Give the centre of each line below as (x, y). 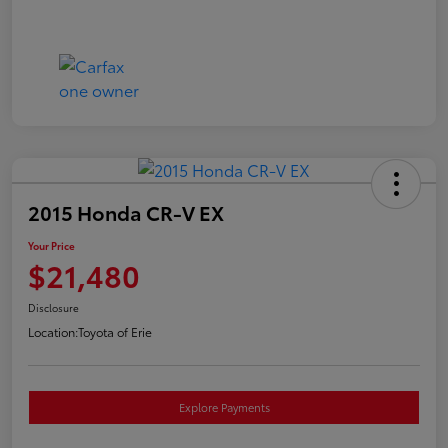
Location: (53, 331)
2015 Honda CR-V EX (126, 211)
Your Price (51, 245)
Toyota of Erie (115, 331)
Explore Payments (224, 406)
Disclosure (53, 307)
